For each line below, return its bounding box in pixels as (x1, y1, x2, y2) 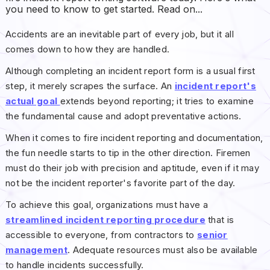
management (5, 245, 67, 256)
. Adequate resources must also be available (67, 245, 258, 256)
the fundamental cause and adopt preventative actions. (5, 110, 242, 122)
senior (196, 230, 228, 240)
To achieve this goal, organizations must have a (5, 199, 208, 210)
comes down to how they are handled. (5, 43, 170, 55)
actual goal (5, 95, 60, 107)
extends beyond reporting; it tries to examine (60, 95, 254, 107)
